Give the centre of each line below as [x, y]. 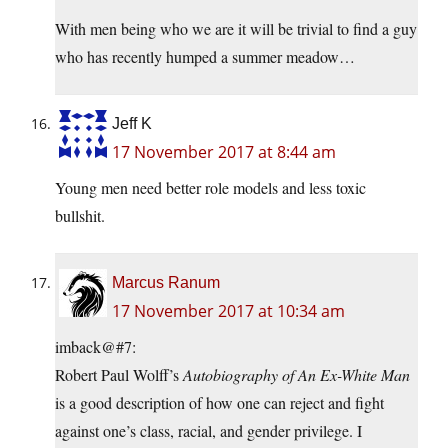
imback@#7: [95, 347]
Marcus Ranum [166, 283]
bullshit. [80, 216]
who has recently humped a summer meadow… [205, 57]
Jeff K [132, 124]
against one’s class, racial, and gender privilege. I [208, 431]
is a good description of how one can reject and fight [219, 403]
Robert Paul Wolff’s [119, 375]
